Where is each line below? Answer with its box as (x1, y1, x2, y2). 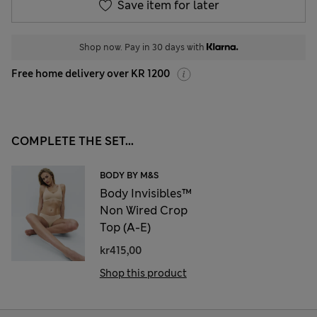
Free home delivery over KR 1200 (11, 67, 170, 80)
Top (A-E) (99, 219, 151, 235)
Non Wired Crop (99, 202, 188, 218)
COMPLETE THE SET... (11, 133, 134, 149)
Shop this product (99, 266, 187, 279)
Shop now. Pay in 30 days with (79, 41, 207, 53)
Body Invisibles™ (99, 185, 192, 201)
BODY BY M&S (99, 169, 158, 181)
